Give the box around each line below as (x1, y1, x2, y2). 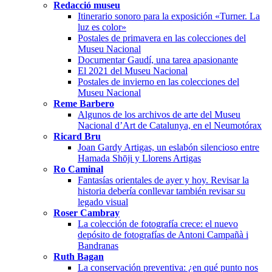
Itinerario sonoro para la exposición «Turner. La (78, 10, 260, 21)
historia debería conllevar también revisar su (78, 185, 245, 196)
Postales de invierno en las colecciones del (78, 76, 239, 87)
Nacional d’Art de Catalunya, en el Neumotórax (78, 120, 262, 131)
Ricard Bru (53, 131, 101, 141)
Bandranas (78, 240, 118, 251)
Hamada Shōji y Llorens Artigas (78, 152, 201, 163)
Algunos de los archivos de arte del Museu (78, 109, 240, 120)
